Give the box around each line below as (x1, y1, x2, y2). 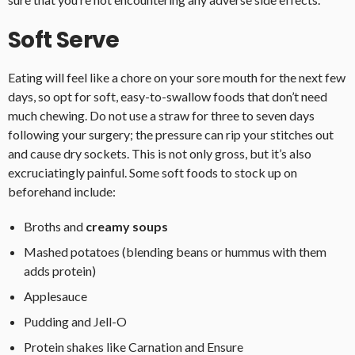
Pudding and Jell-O (24, 314, 127, 330)
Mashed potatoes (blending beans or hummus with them (24, 244, 326, 260)
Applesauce (24, 288, 87, 304)
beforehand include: (8, 184, 116, 200)
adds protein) (24, 263, 96, 279)
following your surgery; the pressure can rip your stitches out (8, 127, 334, 143)
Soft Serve (8, 25, 120, 56)
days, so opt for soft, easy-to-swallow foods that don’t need (8, 89, 327, 105)
